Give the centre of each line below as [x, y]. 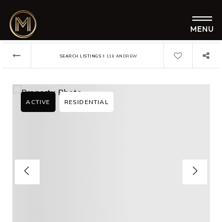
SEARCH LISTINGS [81, 55]
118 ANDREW [122, 55]
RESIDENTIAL [86, 102]
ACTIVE [38, 102]
